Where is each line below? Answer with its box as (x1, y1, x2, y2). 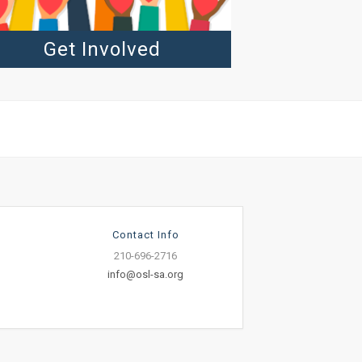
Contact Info (112, 229, 179, 242)
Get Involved (43, 38, 161, 61)
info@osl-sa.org (107, 268, 184, 281)
